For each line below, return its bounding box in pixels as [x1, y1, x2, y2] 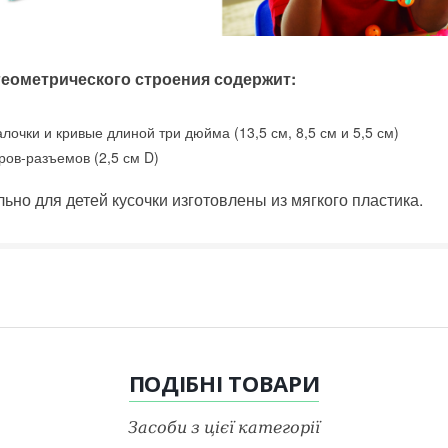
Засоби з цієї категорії [128, 416, 320, 438]
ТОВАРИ [228, 368, 320, 399]
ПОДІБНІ [128, 368, 229, 399]
